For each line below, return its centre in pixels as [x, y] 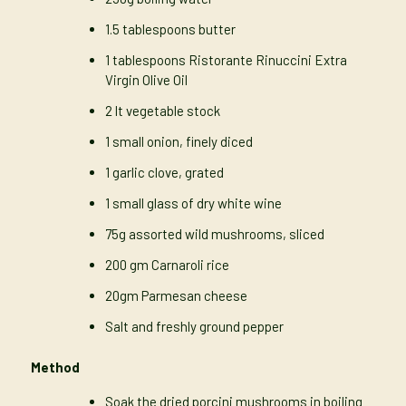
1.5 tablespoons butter [170, 29]
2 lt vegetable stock [162, 111]
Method [55, 367]
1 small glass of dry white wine [193, 203]
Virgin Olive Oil [146, 80]
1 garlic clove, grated [164, 173]
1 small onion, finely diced [179, 142]
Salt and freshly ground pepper [194, 327]
